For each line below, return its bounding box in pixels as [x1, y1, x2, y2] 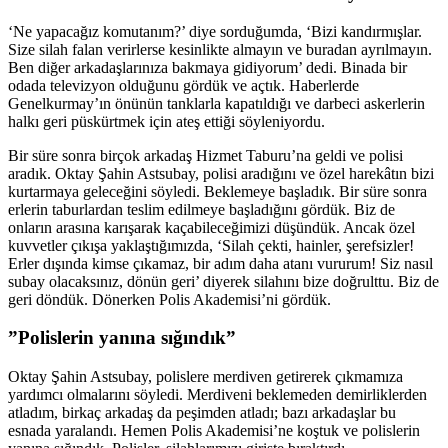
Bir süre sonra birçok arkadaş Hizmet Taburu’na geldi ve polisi [8, 146, 403, 164]
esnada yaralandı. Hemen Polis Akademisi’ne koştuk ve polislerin [8, 422, 420, 440]
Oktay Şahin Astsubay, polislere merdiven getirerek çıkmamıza [8, 368, 403, 386]
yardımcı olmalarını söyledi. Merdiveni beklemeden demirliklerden [8, 386, 427, 404]
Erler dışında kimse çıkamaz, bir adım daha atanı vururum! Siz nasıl [8, 254, 433, 272]
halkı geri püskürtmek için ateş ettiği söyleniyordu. [8, 112, 325, 130]
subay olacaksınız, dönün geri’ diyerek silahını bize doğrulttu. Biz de [8, 272, 439, 290]
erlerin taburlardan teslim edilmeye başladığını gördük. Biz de [8, 200, 395, 218]
